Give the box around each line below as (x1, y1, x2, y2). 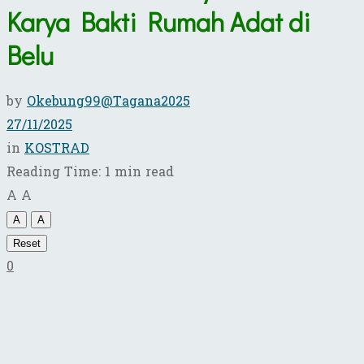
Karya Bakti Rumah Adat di (6, 5, 310, 39)
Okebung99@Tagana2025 (27, 89, 190, 113)
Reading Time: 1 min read (6, 159, 174, 184)
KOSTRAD (24, 136, 89, 160)
